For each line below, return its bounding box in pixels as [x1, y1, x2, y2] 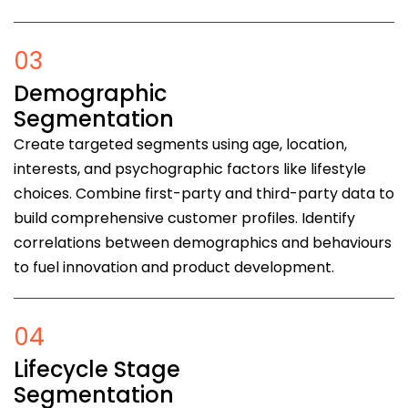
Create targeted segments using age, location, [14, 134, 347, 156]
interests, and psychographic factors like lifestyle [14, 158, 366, 180]
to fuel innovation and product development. [14, 257, 334, 279]
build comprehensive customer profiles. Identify [14, 208, 355, 229]
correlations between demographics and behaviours [14, 232, 392, 254]
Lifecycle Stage [14, 354, 180, 385]
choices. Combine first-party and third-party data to [14, 183, 394, 205]
